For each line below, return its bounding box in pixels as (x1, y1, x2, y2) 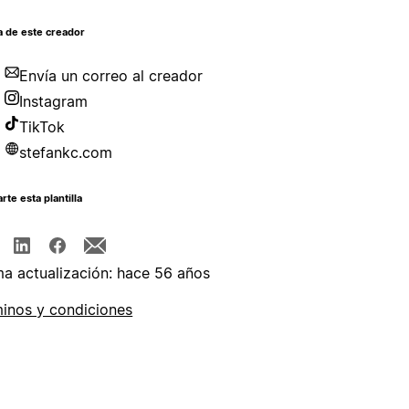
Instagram (19, 92, 89, 111)
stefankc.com (19, 143, 113, 163)
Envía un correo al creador (19, 67, 204, 86)
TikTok (19, 118, 66, 137)
